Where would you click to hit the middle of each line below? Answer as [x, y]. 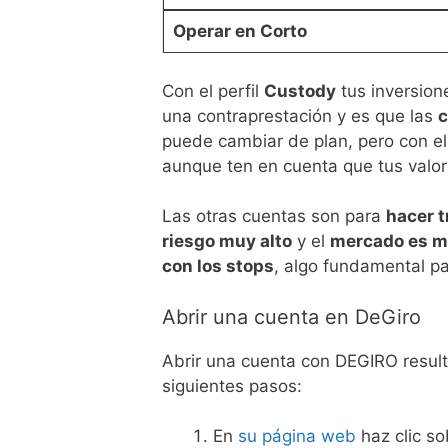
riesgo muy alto [227, 241]
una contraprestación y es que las [300, 115]
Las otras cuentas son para [274, 216]
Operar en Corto [239, 31]
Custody [300, 90]
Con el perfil [213, 90]
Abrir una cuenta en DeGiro [291, 316]
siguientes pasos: [232, 385]
